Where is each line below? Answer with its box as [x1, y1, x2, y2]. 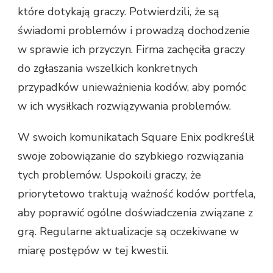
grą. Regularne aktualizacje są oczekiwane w [18, 224, 239, 239]
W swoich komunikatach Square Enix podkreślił [18, 130, 254, 145]
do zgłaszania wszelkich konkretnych [18, 61, 197, 76]
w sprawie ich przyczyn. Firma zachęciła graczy [18, 42, 245, 57]
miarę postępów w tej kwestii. [18, 243, 168, 258]
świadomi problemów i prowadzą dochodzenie [18, 23, 250, 38]
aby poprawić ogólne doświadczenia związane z [18, 205, 253, 221]
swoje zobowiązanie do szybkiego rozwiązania [18, 149, 244, 164]
